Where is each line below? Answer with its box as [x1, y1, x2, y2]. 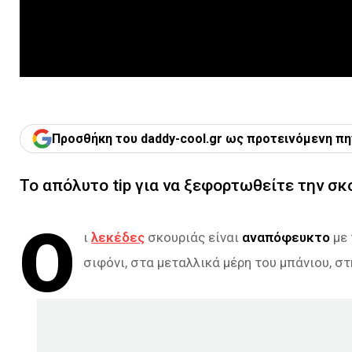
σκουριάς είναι [145, 229, 243, 245]
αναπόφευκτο [242, 229, 331, 245]
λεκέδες [91, 229, 145, 245]
